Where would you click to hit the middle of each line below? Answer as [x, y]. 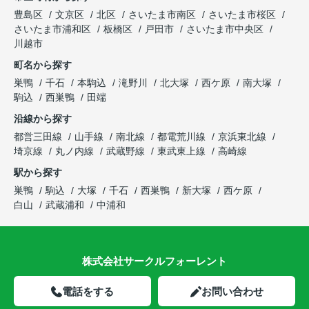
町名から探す [43, 64]
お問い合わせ [232, 291]
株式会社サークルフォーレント [154, 261]
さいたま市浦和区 [52, 29]
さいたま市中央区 [225, 29]
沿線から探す [43, 118]
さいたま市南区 [162, 14]
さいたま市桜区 [242, 14]
